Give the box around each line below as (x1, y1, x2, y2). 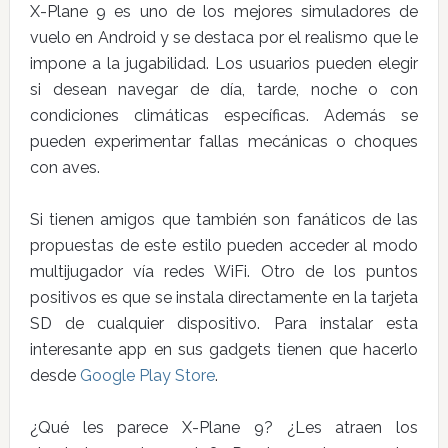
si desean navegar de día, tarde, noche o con (29, 80, 419, 99)
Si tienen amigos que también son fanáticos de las (29, 210, 419, 229)
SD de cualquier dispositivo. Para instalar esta (29, 314, 419, 333)
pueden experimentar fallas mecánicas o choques (29, 132, 419, 151)
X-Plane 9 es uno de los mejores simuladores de (29, 2, 419, 21)
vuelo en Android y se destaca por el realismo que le (29, 28, 419, 47)
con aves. (29, 158, 100, 177)
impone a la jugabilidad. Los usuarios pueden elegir (29, 54, 419, 73)
